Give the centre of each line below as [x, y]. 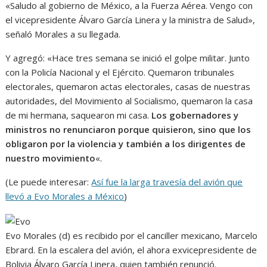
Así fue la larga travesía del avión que [167, 182]
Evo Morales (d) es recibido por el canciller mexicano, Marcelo [132, 236]
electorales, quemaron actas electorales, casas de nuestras [128, 87]
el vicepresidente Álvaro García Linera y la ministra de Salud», [131, 20]
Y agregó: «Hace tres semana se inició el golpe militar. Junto [128, 58]
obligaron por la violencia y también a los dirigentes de [126, 144]
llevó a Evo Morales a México [65, 196]
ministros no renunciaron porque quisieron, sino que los [128, 130]
